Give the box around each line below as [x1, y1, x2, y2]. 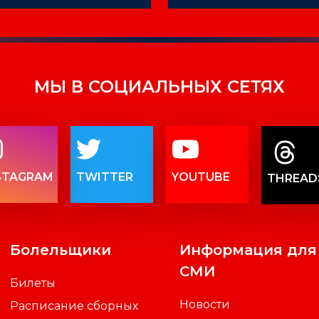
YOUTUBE [172, 169, 230, 184]
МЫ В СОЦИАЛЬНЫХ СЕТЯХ [34, 75, 285, 97]
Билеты [10, 276, 56, 290]
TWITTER [76, 169, 134, 184]
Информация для [179, 241, 317, 258]
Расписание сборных [10, 298, 139, 313]
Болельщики [10, 241, 112, 258]
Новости [179, 297, 230, 311]
